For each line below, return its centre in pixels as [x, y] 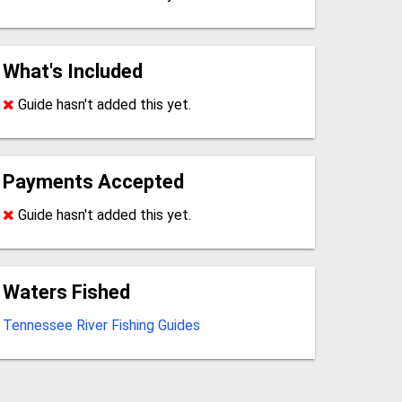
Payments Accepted [93, 181]
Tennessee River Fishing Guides [101, 325]
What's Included [72, 71]
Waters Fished [66, 292]
